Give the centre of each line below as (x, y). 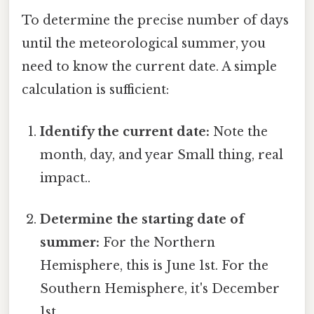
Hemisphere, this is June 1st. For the (155, 265)
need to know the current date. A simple (149, 67)
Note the (239, 131)
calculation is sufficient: (95, 90)
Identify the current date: (125, 131)
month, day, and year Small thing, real (162, 155)
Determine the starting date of (143, 219)
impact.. (66, 178)
